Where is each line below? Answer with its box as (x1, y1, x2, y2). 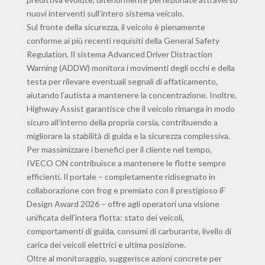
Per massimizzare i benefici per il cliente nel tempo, (26, 144, 212, 155)
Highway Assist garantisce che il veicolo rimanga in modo (26, 104, 235, 114)
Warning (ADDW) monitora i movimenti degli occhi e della (26, 63, 235, 73)
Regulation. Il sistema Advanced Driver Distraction (26, 49, 212, 60)
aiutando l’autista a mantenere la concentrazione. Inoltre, (26, 90, 237, 101)
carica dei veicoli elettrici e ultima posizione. (26, 240, 186, 250)
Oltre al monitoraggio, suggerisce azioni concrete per (26, 253, 222, 264)
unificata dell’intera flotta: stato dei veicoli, (26, 212, 184, 223)
